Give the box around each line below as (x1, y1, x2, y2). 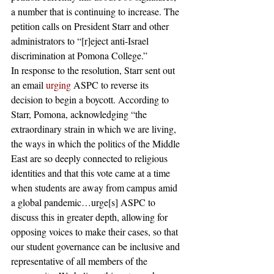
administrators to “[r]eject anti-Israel (11, 34, 151, 47)
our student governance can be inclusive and (11, 240, 182, 253)
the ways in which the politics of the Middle (11, 137, 182, 150)
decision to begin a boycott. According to (11, 93, 171, 106)
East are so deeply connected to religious (11, 152, 170, 165)
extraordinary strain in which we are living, (11, 122, 179, 135)
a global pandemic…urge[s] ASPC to (11, 196, 158, 209)
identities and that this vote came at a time (11, 166, 172, 179)
